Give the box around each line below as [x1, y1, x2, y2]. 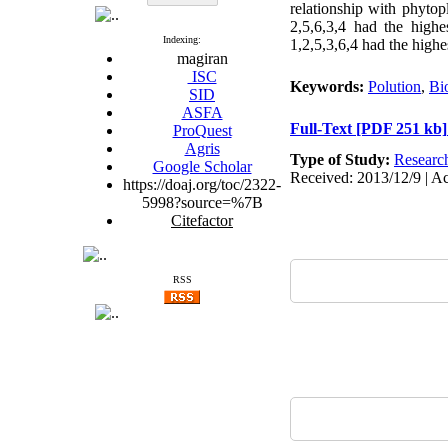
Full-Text [290, 120, 356, 137]
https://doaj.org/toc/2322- [123, 176, 281, 193]
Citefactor [171, 212, 233, 229]
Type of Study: [290, 151, 394, 168]
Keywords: [290, 78, 368, 95]
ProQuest [172, 122, 232, 139]
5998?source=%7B [141, 194, 263, 211]
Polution [368, 78, 421, 95]
